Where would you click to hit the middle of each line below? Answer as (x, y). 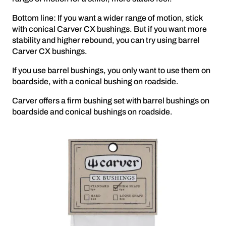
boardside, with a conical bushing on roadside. (95, 82)
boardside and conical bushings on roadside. (92, 112)
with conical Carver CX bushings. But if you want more (109, 29)
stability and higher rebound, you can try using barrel (106, 40)
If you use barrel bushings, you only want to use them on (111, 71)
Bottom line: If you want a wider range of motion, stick (107, 18)
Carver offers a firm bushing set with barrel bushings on (111, 101)
